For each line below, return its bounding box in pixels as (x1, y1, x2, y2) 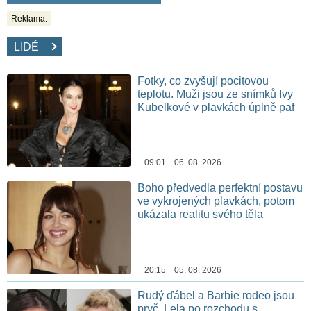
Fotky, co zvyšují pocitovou (137, 74, 269, 87)
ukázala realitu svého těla (137, 208, 264, 221)
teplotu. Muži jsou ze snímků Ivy (137, 87, 294, 100)
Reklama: (11, 13, 47, 24)
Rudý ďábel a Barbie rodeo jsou (137, 289, 295, 302)
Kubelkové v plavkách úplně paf (137, 101, 295, 113)
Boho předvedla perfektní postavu (137, 182, 303, 194)
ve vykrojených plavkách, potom (137, 195, 295, 208)
